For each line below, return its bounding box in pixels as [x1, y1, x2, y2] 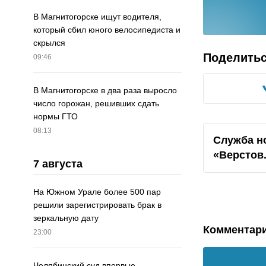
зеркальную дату [33, 213, 99, 223]
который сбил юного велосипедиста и [33, 25, 180, 35]
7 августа [33, 158, 83, 170]
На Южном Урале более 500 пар [33, 187, 161, 197]
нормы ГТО [33, 112, 78, 122]
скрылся [33, 38, 65, 48]
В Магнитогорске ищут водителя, [33, 12, 161, 22]
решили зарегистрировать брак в [33, 200, 161, 210]
